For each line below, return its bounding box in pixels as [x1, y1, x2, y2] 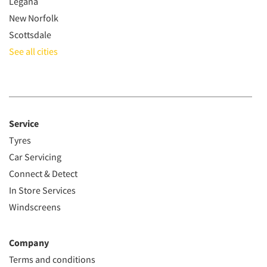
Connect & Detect [9, 167, 77, 180]
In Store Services [9, 184, 76, 197]
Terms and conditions [9, 253, 95, 266]
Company [9, 237, 49, 249]
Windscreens [9, 201, 61, 213]
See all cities [9, 45, 58, 58]
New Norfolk [9, 12, 58, 24]
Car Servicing [9, 151, 61, 163]
